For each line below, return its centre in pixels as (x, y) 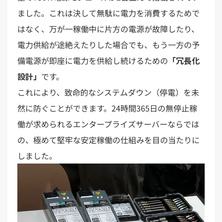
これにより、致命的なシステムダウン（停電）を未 (108, 92)
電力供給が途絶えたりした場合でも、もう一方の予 (109, 44)
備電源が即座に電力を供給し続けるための (93, 60)
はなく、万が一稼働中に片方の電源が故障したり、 (108, 28)
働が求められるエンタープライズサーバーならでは (108, 124)
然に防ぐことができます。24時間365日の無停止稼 (107, 108)
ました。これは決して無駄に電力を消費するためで (109, 13)
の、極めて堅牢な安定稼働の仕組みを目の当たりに (109, 139)
